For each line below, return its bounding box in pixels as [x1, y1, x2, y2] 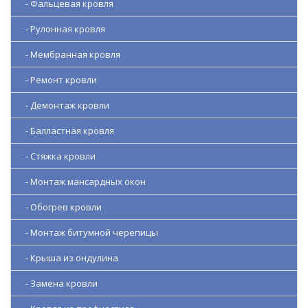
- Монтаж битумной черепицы [19, 226, 158, 239]
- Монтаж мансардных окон [19, 175, 146, 188]
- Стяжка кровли [19, 150, 96, 163]
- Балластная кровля [19, 124, 114, 137]
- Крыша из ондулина [19, 252, 118, 265]
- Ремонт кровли [19, 74, 97, 87]
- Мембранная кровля [19, 48, 120, 61]
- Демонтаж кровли [19, 99, 109, 112]
